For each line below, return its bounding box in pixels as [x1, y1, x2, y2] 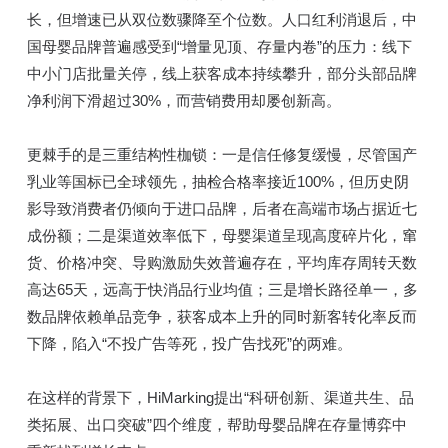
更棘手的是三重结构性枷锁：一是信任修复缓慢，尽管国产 [26, 146, 417, 163]
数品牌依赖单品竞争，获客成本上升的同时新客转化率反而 [26, 308, 417, 325]
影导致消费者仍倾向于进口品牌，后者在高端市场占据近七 [26, 200, 417, 217]
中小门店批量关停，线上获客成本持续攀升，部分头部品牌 [26, 65, 417, 82]
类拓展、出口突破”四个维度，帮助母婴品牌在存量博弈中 [26, 416, 407, 433]
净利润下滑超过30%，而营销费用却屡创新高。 [26, 92, 341, 109]
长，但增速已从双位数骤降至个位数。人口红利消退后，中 [26, 11, 417, 28]
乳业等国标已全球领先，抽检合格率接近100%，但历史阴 [26, 173, 409, 190]
